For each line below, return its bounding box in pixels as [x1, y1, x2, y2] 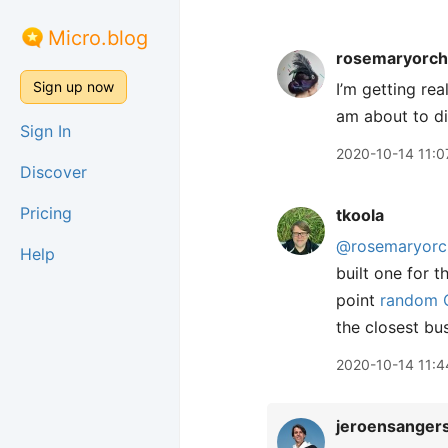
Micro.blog [48, 26, 148, 50]
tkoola [336, 205, 384, 225]
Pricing [20, 203, 72, 223]
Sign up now [33, 78, 114, 95]
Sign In [20, 121, 71, 141]
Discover [20, 162, 87, 182]
